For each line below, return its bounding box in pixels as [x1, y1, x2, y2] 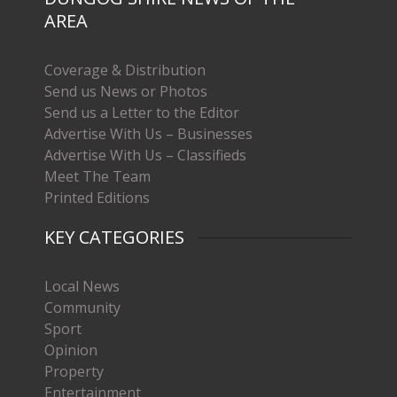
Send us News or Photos [44, 82, 207, 102]
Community [44, 298, 121, 318]
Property [44, 362, 104, 382]
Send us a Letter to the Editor [44, 103, 239, 123]
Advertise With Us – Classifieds [44, 145, 246, 166]
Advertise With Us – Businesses [44, 124, 253, 144]
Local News [44, 276, 120, 297]
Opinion [44, 340, 97, 361]
